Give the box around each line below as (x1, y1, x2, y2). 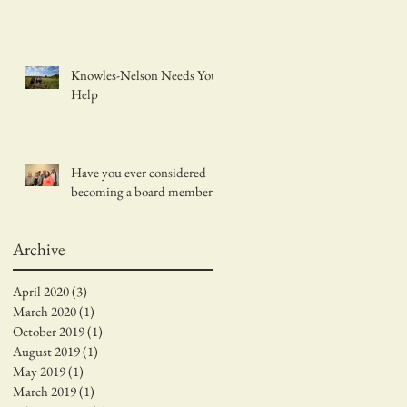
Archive (13, 237, 65, 261)
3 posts (87, 283, 124, 301)
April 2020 (13, 283, 69, 301)
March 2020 (13, 303, 76, 321)
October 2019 (13, 323, 84, 341)
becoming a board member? (71, 182, 218, 200)
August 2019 (13, 342, 80, 361)
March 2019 (13, 382, 76, 401)
